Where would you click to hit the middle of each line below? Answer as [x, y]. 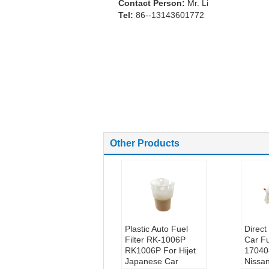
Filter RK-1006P [155, 240]
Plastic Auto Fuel [156, 229]
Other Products [145, 143]
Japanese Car [151, 261]
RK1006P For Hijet [160, 250]
